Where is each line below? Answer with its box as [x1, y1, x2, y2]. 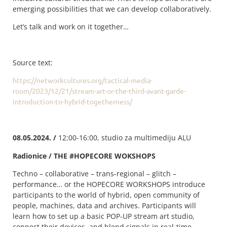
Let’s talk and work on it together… [13, 22, 129, 32]
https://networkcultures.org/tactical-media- [13, 75, 153, 85]
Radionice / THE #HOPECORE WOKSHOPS [13, 150, 156, 161]
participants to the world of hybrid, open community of [13, 190, 200, 200]
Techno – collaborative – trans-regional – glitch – [13, 169, 176, 178]
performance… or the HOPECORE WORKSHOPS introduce [13, 179, 205, 189]
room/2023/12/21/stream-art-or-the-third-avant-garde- [13, 86, 186, 96]
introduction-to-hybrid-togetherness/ [13, 97, 132, 106]
